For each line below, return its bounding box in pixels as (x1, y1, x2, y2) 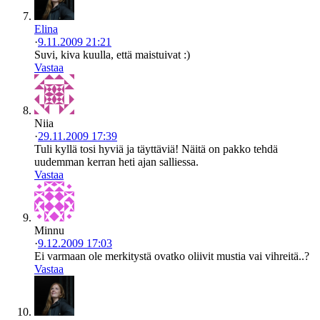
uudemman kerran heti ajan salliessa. (34, 155, 199, 168)
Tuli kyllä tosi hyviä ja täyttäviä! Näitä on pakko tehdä (34, 142, 278, 155)
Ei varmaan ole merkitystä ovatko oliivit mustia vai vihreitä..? (34, 249, 309, 262)
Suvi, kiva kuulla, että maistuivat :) (34, 48, 190, 61)
